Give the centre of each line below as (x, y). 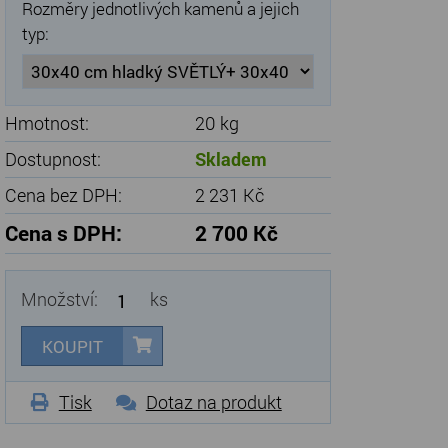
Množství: (61, 298)
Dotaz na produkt (213, 402)
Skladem (230, 159)
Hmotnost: (46, 123)
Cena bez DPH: (63, 195)
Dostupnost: (52, 159)
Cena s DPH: (63, 233)
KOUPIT (72, 346)
